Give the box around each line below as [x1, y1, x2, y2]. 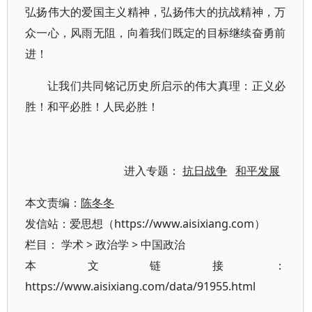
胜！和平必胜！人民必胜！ [25, 99, 159, 114]
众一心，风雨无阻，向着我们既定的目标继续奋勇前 [25, 25, 286, 40]
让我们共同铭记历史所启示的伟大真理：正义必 [47, 78, 286, 93]
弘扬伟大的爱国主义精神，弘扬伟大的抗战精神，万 [25, 4, 286, 19]
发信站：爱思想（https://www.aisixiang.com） [25, 216, 265, 231]
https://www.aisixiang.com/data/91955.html [25, 279, 256, 294]
